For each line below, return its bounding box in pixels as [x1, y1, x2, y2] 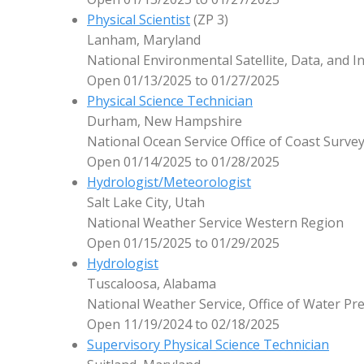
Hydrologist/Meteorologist [87, 173, 252, 192]
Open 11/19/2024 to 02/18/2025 [87, 315, 280, 334]
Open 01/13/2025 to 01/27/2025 [87, 71, 280, 90]
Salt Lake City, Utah [87, 193, 206, 212]
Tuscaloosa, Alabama [87, 275, 217, 293]
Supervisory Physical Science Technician [87, 336, 330, 354]
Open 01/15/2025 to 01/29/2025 [87, 234, 280, 253]
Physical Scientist [87, 11, 191, 29]
